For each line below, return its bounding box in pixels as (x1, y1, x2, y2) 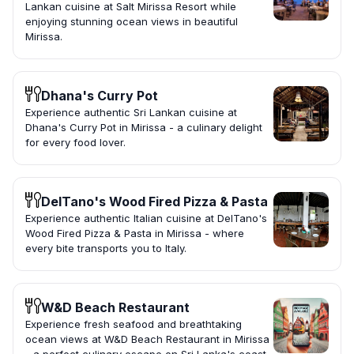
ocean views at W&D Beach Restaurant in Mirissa (25, 333, 269, 346)
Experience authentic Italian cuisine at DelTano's (25, 212, 267, 225)
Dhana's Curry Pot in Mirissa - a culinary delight (25, 121, 262, 134)
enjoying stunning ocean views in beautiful (25, 15, 238, 28)
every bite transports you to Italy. (25, 242, 186, 255)
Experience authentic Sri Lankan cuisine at (25, 106, 237, 119)
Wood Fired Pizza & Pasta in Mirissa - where (25, 227, 244, 240)
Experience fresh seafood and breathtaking (25, 318, 242, 331)
